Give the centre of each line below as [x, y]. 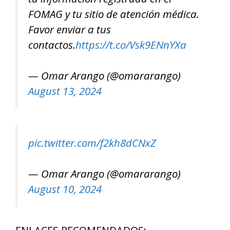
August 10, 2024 [65, 189]
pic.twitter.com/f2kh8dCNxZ [92, 142]
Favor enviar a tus [70, 29]
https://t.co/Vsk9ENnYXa [131, 44]
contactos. [52, 44]
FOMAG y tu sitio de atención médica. [114, 14]
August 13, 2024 [65, 91]
